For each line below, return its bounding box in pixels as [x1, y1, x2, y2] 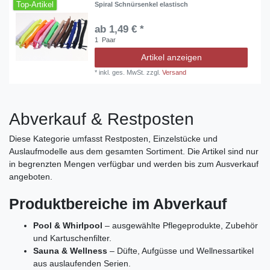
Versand [162, 69, 187, 77]
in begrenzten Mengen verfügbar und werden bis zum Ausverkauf [9, 159, 259, 169]
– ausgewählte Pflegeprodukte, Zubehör [102, 220, 258, 230]
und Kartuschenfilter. [33, 233, 111, 243]
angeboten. [9, 172, 52, 182]
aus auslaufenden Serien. [33, 258, 131, 268]
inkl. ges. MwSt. [99, 69, 145, 77]
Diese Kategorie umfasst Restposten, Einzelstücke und [9, 134, 218, 144]
